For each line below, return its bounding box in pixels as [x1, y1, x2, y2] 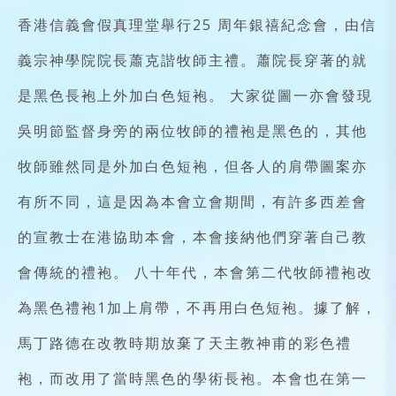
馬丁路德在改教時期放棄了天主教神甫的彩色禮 [18, 332, 352, 353]
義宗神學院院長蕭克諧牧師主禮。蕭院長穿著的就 [18, 49, 368, 70]
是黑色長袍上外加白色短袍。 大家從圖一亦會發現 [18, 85, 373, 105]
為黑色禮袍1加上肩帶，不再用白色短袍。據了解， [18, 297, 377, 317]
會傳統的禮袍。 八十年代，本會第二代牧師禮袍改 [18, 262, 373, 282]
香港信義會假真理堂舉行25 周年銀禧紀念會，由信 [18, 14, 377, 34]
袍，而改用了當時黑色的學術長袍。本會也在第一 [18, 368, 368, 388]
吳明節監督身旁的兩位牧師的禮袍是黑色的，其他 [18, 120, 368, 141]
